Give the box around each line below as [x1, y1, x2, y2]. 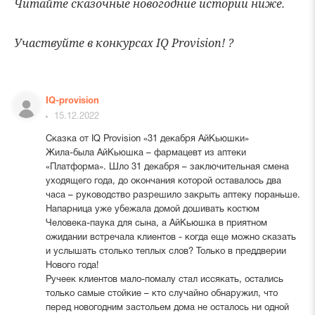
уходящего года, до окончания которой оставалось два [45, 176, 281, 186]
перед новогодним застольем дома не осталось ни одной [45, 303, 289, 312]
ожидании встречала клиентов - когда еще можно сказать [45, 233, 296, 242]
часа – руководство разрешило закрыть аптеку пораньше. [45, 191, 300, 200]
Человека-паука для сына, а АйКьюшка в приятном [45, 219, 267, 228]
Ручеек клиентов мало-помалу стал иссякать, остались [45, 275, 283, 284]
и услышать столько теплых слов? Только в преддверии [45, 247, 286, 256]
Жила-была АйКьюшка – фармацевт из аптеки [45, 148, 246, 157]
